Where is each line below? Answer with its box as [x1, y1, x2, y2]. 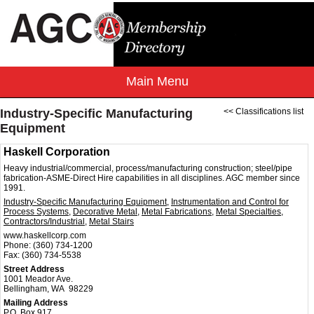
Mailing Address [4, 298, 68, 308]
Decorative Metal [73, 207, 137, 217]
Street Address [4, 264, 64, 275]
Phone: [4, 240, 31, 251]
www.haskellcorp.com [4, 231, 86, 241]
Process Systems [4, 207, 69, 217]
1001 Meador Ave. [4, 274, 73, 285]
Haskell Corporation [4, 145, 110, 158]
